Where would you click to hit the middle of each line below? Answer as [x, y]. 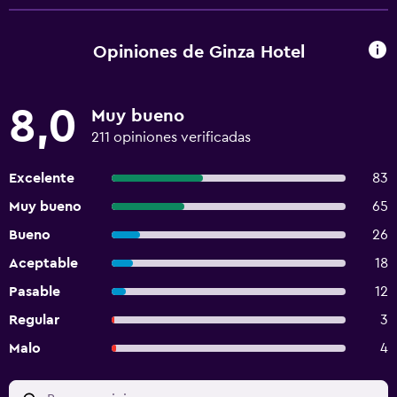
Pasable [35, 292]
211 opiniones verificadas [171, 137]
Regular [34, 320]
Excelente [42, 178]
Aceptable [43, 263]
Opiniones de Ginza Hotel [198, 52]
